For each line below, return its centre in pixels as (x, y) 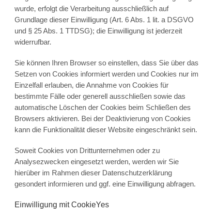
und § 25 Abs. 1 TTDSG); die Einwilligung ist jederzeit (98, 31)
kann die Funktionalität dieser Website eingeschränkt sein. (106, 130)
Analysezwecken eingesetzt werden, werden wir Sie (96, 162)
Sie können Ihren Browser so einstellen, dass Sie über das (106, 63)
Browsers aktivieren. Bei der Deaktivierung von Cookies (102, 119)
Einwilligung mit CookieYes (62, 205)
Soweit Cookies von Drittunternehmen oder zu (87, 151)
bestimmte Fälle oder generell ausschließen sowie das (100, 96)
